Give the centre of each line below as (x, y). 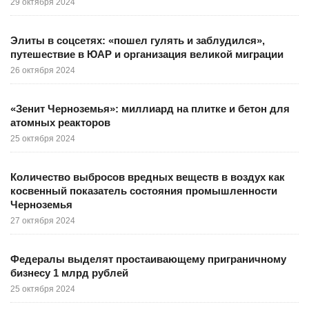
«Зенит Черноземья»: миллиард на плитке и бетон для (150, 109)
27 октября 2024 (43, 221)
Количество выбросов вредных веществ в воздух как (148, 177)
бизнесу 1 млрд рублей (69, 273)
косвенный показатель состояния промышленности (144, 191)
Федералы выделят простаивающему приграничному (148, 259)
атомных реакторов (60, 122)
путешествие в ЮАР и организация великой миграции (147, 54)
